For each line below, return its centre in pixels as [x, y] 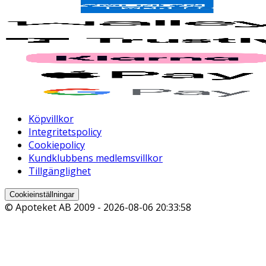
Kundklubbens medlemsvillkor [96, 158]
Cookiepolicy [57, 145]
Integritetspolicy [65, 132]
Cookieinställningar [42, 195]
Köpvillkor [51, 119]
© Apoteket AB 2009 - [54, 208]
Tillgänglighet [60, 171]
